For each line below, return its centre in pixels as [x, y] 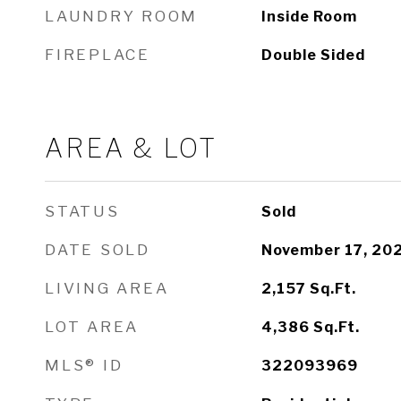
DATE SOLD [98, 250]
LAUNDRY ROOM [121, 16]
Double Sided [313, 55]
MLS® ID [84, 365]
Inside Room [309, 17]
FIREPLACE [98, 55]
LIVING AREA [107, 288]
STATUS [82, 211]
